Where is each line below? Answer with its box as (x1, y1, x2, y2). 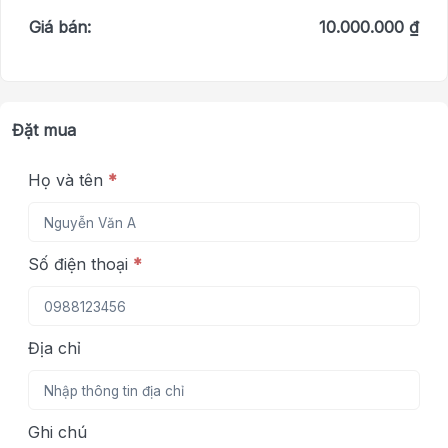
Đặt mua (12, 120, 76, 141)
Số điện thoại (28, 254, 133, 275)
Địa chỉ (28, 338, 81, 359)
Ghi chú (28, 422, 87, 443)
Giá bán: (29, 17, 91, 38)
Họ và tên (28, 170, 108, 191)
